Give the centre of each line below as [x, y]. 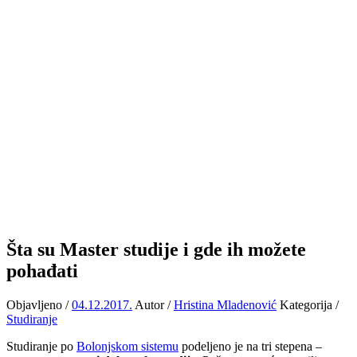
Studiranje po [41, 346]
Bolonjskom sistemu [127, 346]
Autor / [154, 304]
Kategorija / [309, 304]
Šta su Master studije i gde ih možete [156, 249]
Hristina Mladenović [225, 304]
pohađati [42, 271]
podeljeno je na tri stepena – [250, 346]
